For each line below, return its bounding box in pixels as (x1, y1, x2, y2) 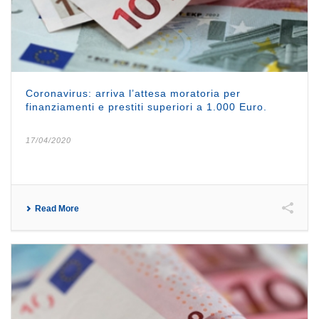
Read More (35, 203, 79, 214)
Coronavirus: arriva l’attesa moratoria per (26, 87, 241, 99)
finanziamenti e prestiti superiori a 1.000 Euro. (26, 100, 267, 113)
